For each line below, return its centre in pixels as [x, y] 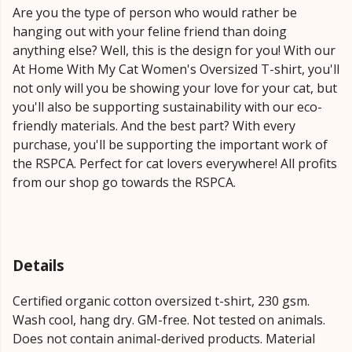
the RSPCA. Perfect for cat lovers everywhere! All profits [175, 163]
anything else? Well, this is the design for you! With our [174, 50]
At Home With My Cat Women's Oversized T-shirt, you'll [176, 69]
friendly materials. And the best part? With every [154, 126]
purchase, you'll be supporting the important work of [170, 145]
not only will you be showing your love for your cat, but [175, 88]
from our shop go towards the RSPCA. [124, 182]
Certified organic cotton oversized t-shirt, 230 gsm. [161, 301]
